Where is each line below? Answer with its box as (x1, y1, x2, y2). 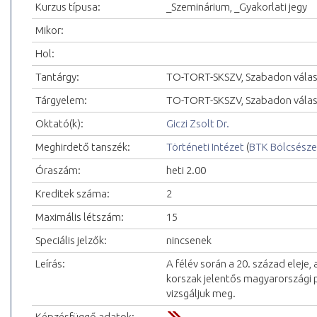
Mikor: (35, 24, 64, 37)
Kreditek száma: (35, 188, 110, 200)
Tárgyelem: (35, 94, 87, 107)
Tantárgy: (35, 71, 79, 83)
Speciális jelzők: (35, 234, 107, 247)
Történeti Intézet (166, 141, 244, 154)
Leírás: (35, 258, 65, 270)
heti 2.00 (166, 164, 206, 177)
